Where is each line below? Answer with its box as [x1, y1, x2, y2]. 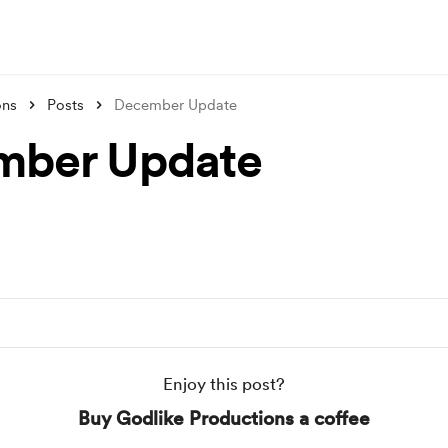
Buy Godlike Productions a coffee [78, 407, 370, 430]
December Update [114, 96, 237, 114]
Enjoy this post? [163, 374, 285, 394]
